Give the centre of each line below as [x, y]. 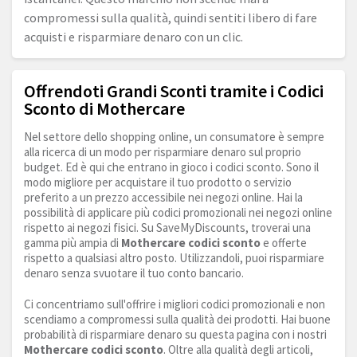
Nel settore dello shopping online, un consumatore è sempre [174, 137]
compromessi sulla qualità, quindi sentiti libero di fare [171, 18]
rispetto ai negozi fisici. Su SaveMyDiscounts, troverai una [167, 228]
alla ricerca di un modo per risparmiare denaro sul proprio [163, 152]
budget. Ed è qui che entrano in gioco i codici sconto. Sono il [171, 167]
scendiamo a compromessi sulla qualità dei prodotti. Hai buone [177, 320]
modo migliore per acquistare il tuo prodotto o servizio [158, 182]
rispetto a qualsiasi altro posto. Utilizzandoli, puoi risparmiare [174, 258]
